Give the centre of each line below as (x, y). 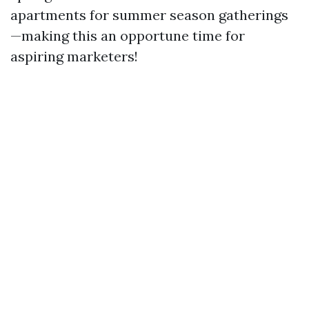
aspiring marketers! (74, 56)
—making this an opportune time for (128, 36)
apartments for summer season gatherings (149, 15)
